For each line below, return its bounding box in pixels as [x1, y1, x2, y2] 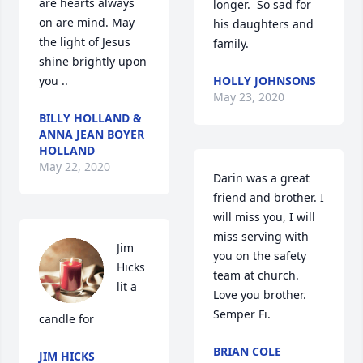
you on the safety [213, 248, 306, 264]
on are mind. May [39, 15, 135, 31]
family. [213, 36, 249, 52]
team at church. [213, 267, 302, 284]
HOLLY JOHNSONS [213, 73, 316, 89]
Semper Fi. [213, 306, 271, 322]
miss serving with [213, 228, 309, 245]
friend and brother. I [213, 190, 324, 206]
